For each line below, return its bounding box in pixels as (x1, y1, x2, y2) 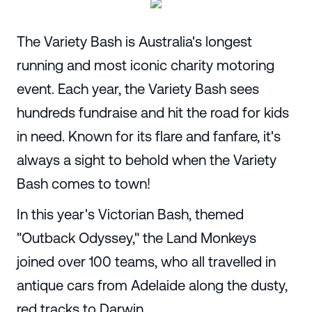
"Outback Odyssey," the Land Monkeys (16, 230, 256, 247)
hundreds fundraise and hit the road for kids (16, 104, 289, 120)
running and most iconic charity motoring (16, 56, 274, 73)
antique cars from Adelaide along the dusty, (16, 277, 288, 294)
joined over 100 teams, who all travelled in (16, 253, 276, 270)
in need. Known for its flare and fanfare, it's (16, 127, 281, 144)
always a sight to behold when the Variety (16, 151, 276, 168)
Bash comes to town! (16, 175, 150, 192)
